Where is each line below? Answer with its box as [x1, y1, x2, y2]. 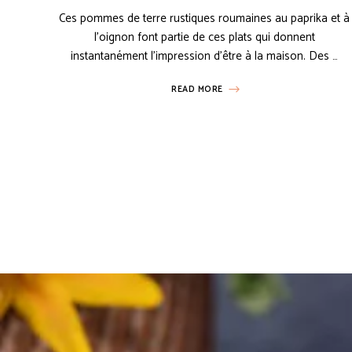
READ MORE [171, 82, 224, 97]
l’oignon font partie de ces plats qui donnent [93, 27, 315, 48]
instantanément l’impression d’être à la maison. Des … [71, 46, 339, 67]
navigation [56, 205, 148, 227]
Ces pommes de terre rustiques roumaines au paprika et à [59, 9, 350, 29]
